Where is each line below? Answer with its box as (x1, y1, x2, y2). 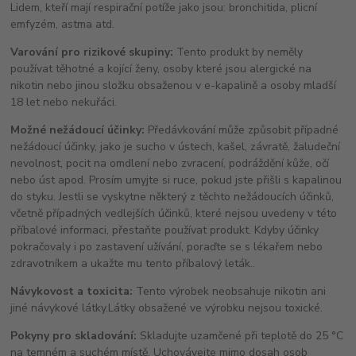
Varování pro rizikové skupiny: (10, 44, 174, 60)
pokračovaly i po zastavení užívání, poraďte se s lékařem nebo (10, 238, 323, 254)
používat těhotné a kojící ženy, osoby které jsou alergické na (10, 60, 312, 76)
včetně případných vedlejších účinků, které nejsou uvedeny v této (10, 205, 338, 221)
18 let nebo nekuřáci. (10, 94, 118, 110)
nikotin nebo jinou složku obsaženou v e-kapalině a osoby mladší (10, 77, 337, 93)
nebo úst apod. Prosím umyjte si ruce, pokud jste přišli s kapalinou (10, 172, 342, 188)
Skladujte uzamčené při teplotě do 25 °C (137, 327, 344, 343)
